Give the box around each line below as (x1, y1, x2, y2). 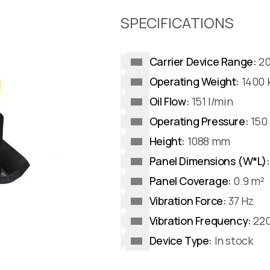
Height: (149, 134, 186, 149)
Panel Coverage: (149, 174, 231, 189)
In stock (212, 233, 253, 248)
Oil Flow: (149, 94, 190, 109)
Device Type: (149, 233, 213, 248)
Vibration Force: (149, 193, 227, 209)
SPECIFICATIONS (121, 13, 234, 33)
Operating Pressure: (149, 114, 249, 129)
